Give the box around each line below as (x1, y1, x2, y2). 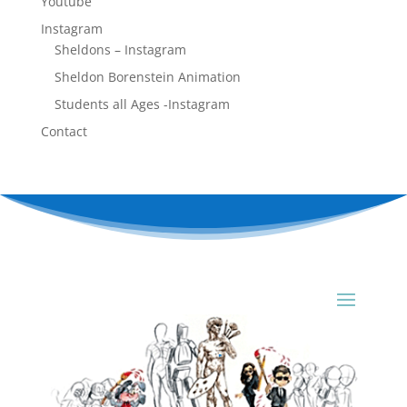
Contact (40, 123, 87, 140)
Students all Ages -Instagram (54, 95, 230, 113)
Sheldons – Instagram (54, 41, 186, 58)
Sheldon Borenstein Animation (54, 68, 241, 85)
